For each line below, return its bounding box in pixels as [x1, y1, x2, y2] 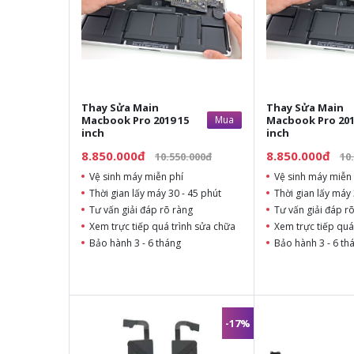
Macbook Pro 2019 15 [81, 113, 189, 128]
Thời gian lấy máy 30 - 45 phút [89, 186, 221, 201]
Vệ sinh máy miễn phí [89, 170, 183, 184]
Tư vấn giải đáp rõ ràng [89, 203, 193, 217]
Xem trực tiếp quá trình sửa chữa [89, 220, 235, 234]
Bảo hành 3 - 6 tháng [89, 236, 181, 250]
